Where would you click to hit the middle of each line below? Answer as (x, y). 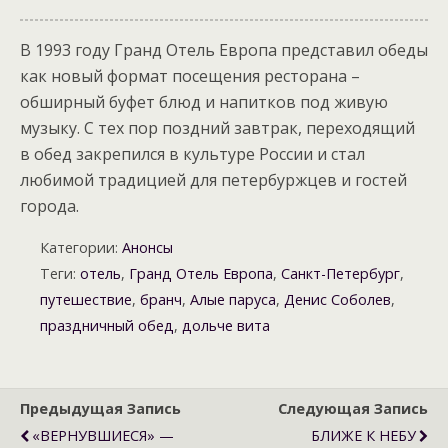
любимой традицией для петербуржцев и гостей (213, 180)
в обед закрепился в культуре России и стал (192, 154)
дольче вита (226, 325)
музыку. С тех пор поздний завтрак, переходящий (217, 128)
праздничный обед (107, 325)
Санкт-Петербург (340, 273)
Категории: (81, 247)
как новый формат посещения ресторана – (190, 76)
